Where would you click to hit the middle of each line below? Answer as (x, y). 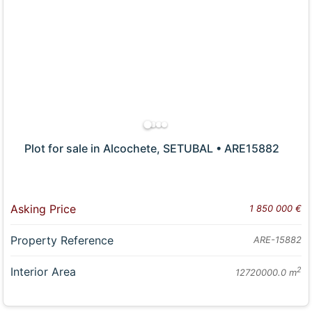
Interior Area (44, 271)
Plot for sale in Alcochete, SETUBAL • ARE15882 (152, 148)
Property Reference (62, 240)
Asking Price (44, 209)
